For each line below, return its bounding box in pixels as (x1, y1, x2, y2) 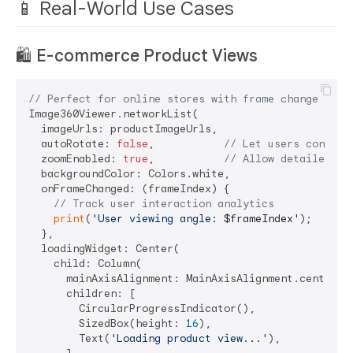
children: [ (28, 286, 136, 300)
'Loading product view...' (110, 331, 268, 345)
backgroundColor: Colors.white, (28, 166, 230, 180)
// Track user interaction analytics (54, 196, 274, 210)
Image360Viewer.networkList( (28, 106, 199, 121)
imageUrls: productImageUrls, (28, 121, 217, 136)
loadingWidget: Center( (28, 241, 180, 255)
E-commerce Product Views (36, 45, 258, 66)
